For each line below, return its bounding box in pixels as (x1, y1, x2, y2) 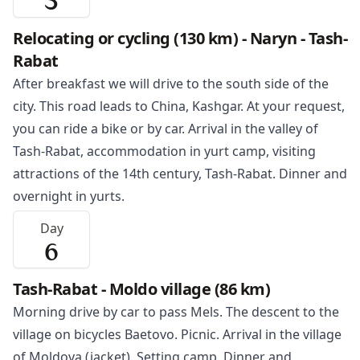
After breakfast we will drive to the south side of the (13, 75, 329, 93)
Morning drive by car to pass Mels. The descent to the (13, 303, 339, 321)
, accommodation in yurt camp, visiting (80, 142, 316, 161)
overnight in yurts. (13, 187, 125, 206)
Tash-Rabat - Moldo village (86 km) (13, 278, 270, 301)
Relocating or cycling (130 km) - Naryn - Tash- (13, 27, 347, 50)
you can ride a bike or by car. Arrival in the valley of (13, 120, 318, 138)
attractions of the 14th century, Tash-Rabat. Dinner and (13, 165, 347, 183)
